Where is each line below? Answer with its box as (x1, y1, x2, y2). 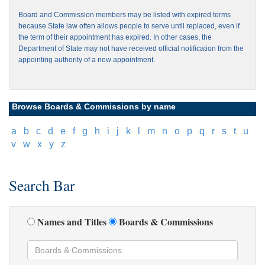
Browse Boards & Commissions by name (12, 102, 176, 112)
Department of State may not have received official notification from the (18, 44, 244, 53)
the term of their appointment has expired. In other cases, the (18, 33, 212, 42)
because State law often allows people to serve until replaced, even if (18, 22, 240, 31)
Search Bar (9, 174, 75, 195)
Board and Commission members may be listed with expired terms (18, 11, 231, 20)
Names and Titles (37, 214, 106, 228)
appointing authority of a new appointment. (18, 56, 155, 64)
